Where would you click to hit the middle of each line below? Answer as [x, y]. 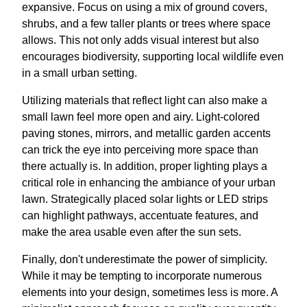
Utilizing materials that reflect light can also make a [145, 101]
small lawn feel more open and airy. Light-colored [141, 117]
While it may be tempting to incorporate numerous [142, 276]
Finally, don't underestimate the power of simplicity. [145, 260]
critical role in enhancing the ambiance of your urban [149, 183]
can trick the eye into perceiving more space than [140, 150]
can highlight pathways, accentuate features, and [140, 216]
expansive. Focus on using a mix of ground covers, [145, 8]
